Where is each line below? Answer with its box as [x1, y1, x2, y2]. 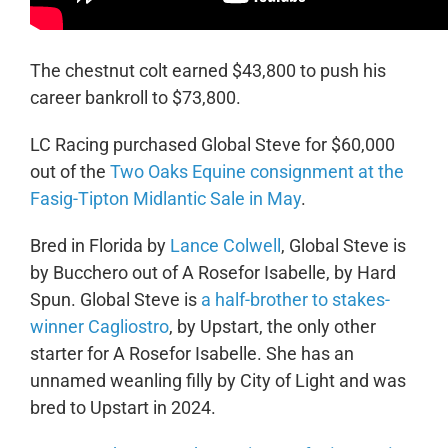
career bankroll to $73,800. [29, 86, 241, 108]
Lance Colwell [169, 234, 281, 256]
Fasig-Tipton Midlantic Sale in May [29, 187, 301, 209]
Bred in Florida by [29, 234, 170, 256]
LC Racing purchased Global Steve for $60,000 [29, 133, 395, 155]
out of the [29, 160, 110, 182]
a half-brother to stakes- [200, 288, 390, 310]
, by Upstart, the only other [168, 315, 376, 337]
